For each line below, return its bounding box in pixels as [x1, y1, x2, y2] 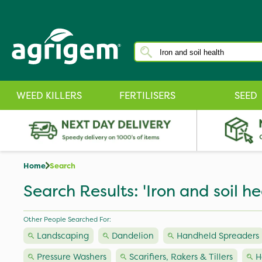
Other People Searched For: [23, 215, 111, 224]
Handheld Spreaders [177, 230, 259, 242]
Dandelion [112, 230, 154, 242]
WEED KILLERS [16, 89, 82, 102]
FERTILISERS [119, 89, 175, 102]
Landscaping [37, 230, 89, 242]
